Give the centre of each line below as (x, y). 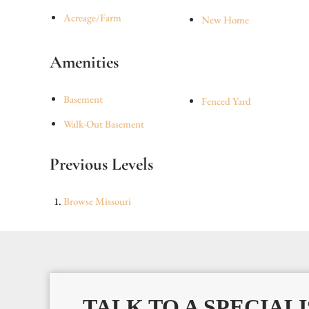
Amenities (84, 62)
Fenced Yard (226, 101)
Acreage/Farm (92, 18)
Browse (79, 201)
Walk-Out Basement (104, 124)
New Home (225, 20)
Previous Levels (101, 164)
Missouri (113, 201)
